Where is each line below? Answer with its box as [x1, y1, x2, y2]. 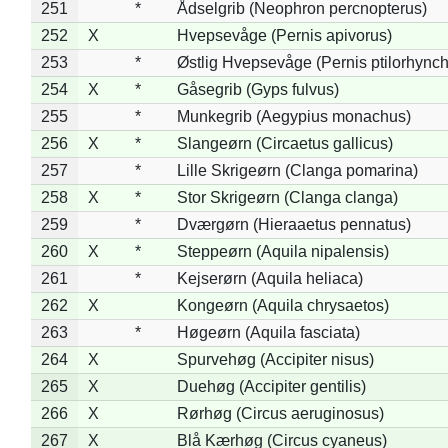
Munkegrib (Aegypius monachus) [176, 107, 411, 125]
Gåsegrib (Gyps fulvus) [176, 80, 339, 98]
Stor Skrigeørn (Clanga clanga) [176, 188, 398, 206]
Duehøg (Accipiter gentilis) [176, 377, 366, 395]
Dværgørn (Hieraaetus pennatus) [176, 215, 411, 233]
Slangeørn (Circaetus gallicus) [176, 134, 393, 152]
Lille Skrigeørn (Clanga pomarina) [176, 161, 418, 179]
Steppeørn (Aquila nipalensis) [176, 242, 389, 260]
